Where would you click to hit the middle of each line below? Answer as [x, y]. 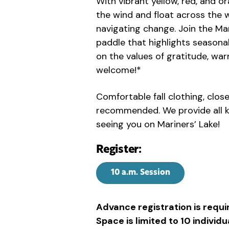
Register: [119, 150]
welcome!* [120, 70]
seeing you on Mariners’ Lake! [158, 124]
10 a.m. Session [140, 173]
